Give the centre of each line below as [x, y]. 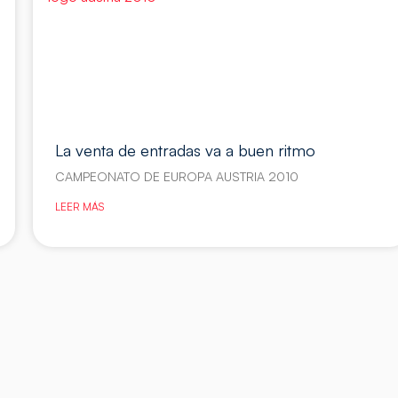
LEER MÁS [79, 207]
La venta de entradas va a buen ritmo [185, 151]
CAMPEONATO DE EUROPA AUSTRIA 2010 [176, 177]
